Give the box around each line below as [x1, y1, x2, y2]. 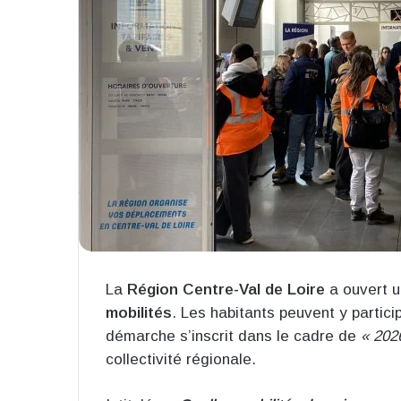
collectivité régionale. [106, 351, 256, 369]
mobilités [106, 304, 172, 322]
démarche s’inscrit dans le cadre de [106, 328, 361, 346]
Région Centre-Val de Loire [127, 281, 325, 299]
